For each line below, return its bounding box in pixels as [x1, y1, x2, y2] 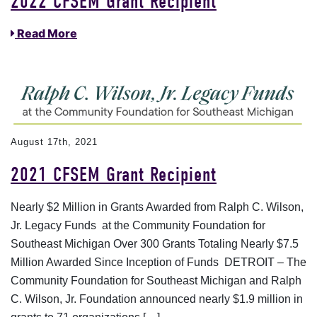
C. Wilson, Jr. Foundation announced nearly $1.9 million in [11, 293, 303, 306]
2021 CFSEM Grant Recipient [11, 163, 217, 187]
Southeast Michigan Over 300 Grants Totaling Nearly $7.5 [11, 238, 299, 250]
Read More [15, 25, 77, 40]
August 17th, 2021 [11, 137, 98, 148]
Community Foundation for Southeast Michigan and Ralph [11, 275, 301, 287]
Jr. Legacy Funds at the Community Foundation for [11, 219, 265, 232]
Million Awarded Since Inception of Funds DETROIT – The [11, 256, 306, 269]
